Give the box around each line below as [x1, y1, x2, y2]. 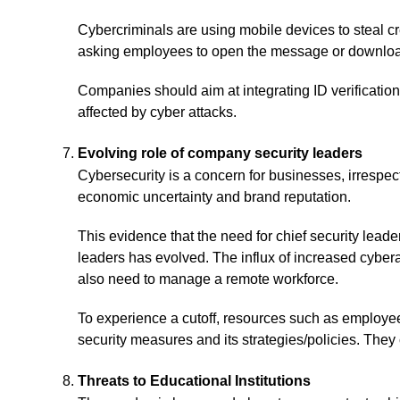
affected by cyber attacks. [78, 104, 237, 120]
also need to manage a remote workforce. [78, 271, 338, 287]
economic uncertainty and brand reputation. [78, 189, 351, 204]
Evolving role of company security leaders [78, 146, 362, 161]
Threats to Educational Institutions [78, 373, 311, 388]
